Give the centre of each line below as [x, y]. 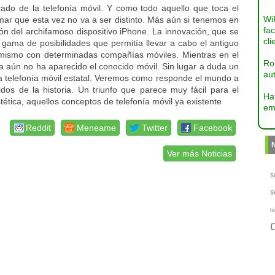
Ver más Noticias [200, 153]
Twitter [155, 128]
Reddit [39, 128]
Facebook [213, 128]
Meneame [97, 128]
